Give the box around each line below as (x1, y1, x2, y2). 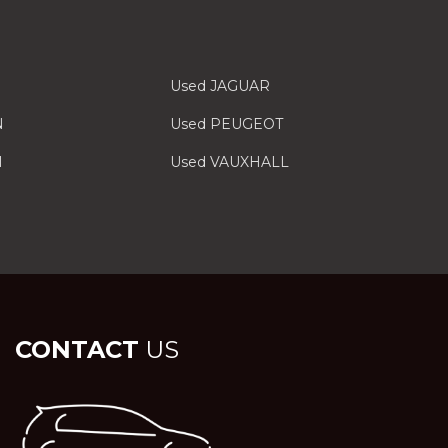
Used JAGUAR (170, 77, 271, 95)
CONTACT (14, 335, 139, 364)
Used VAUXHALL (170, 153, 290, 171)
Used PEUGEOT (170, 115, 284, 133)
